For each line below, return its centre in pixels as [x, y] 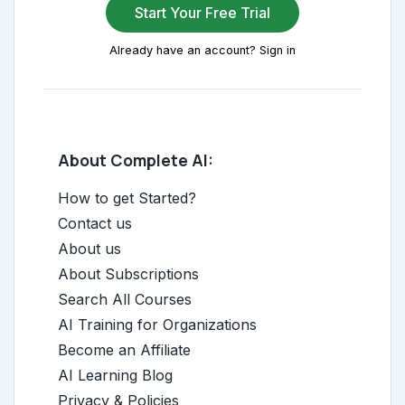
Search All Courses [125, 299]
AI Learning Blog [115, 375]
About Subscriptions [128, 274]
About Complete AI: [136, 160]
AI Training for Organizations [157, 325]
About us [89, 249]
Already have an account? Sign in [202, 50]
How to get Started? [127, 198]
